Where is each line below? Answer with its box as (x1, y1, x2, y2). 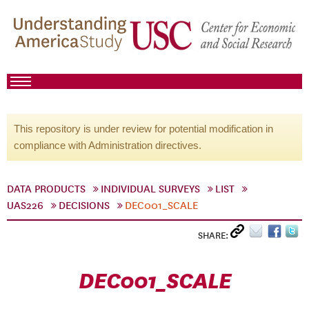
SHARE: (198, 230, 230, 241)
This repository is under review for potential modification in (14, 123, 273, 134)
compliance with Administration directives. (14, 139, 201, 151)
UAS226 (7, 199, 43, 212)
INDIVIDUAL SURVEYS (101, 183, 200, 195)
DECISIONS (59, 199, 110, 212)
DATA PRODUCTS (7, 183, 86, 195)
